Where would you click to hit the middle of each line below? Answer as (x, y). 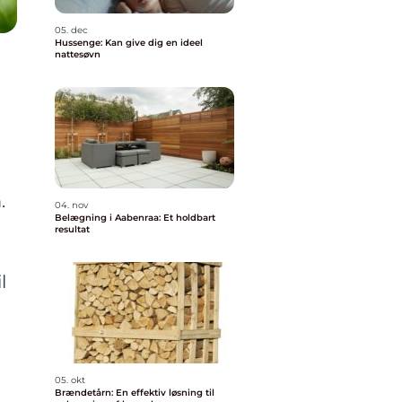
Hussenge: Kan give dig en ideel (129, 43)
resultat (72, 229)
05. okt (70, 380)
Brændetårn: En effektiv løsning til (135, 393)
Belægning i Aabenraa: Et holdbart (135, 218)
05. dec (71, 30)
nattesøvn (78, 54)
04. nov (71, 205)
